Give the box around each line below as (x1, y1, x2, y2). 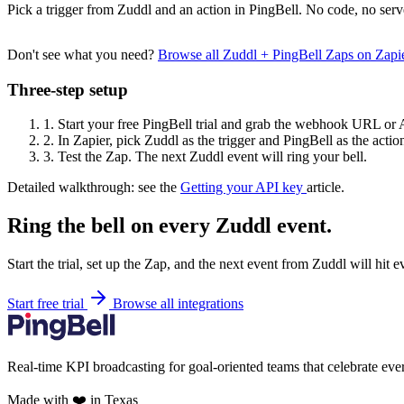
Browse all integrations (113, 296, 243, 312)
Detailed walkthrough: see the (7, 179, 180, 196)
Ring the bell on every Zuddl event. (7, 214, 332, 238)
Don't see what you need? (7, 46, 158, 62)
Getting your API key (180, 179, 307, 196)
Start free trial (7, 296, 87, 312)
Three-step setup (7, 79, 128, 99)
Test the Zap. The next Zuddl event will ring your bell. (54, 149, 367, 165)
